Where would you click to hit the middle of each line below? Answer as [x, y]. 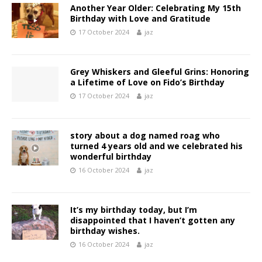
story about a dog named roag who [145, 135]
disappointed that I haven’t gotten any [153, 220]
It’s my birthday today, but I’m [134, 210]
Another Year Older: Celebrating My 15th [156, 8]
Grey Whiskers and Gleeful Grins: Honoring [160, 72]
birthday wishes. [105, 231]
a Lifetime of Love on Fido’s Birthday [147, 82]
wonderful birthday [111, 156]
